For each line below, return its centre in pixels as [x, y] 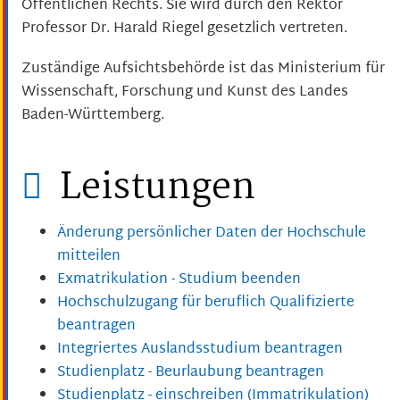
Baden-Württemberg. [93, 115]
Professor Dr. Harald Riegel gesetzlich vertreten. [184, 29]
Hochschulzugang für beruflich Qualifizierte [206, 304]
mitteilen [89, 257]
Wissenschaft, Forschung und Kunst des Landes [185, 92]
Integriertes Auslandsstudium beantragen [200, 350]
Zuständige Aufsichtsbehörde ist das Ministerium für [203, 69]
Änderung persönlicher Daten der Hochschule [212, 234]
